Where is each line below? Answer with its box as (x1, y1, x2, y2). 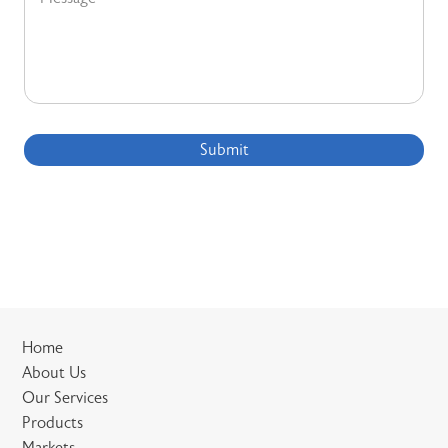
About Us (22, 363, 87, 382)
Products (22, 413, 84, 432)
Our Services (22, 388, 109, 407)
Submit (199, 140, 249, 159)
